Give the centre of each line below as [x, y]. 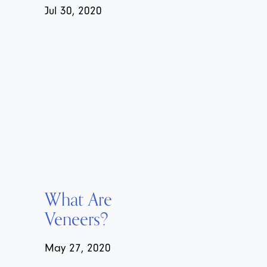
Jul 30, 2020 [73, 11]
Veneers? [77, 220]
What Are [78, 200]
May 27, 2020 [78, 248]
